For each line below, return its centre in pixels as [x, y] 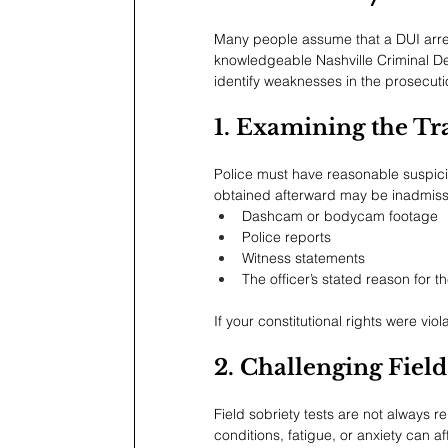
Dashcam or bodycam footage [340, 216]
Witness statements [303, 258]
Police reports [286, 237]
